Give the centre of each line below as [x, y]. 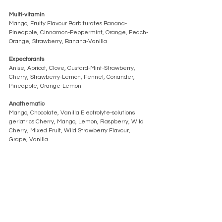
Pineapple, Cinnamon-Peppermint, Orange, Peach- [79, 32]
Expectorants [27, 59]
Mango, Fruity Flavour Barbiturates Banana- [68, 23]
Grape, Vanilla [28, 139]
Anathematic [27, 104]
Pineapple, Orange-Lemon [45, 86]
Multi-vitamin [28, 14]
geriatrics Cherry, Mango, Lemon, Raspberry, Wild [77, 121]
